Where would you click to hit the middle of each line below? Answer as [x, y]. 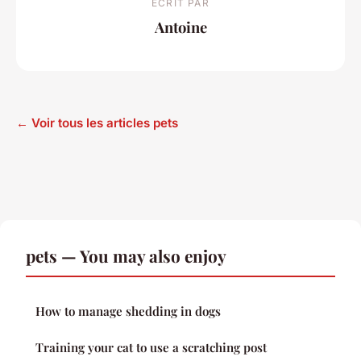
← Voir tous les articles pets [97, 122]
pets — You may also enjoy [126, 255]
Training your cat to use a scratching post [151, 347]
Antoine [180, 27]
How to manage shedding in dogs [128, 311]
